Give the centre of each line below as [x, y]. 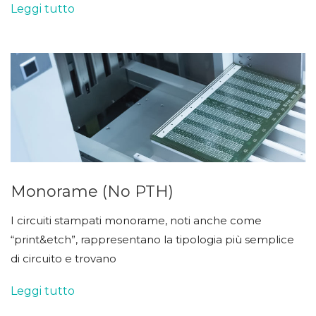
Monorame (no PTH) [92, 191]
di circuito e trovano [63, 258]
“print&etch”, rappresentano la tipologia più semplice [152, 239]
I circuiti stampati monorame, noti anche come [136, 220]
